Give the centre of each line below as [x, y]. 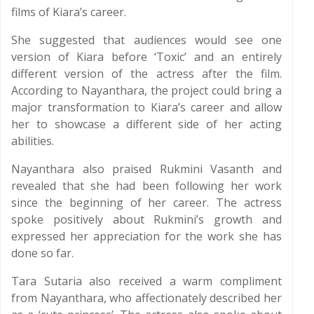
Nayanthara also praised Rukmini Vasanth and [146, 169]
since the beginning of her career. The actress [146, 203]
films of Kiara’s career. [69, 12]
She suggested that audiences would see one [146, 40]
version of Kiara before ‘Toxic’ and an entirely [146, 57]
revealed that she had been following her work [146, 186]
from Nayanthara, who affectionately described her [146, 298]
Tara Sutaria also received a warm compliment [146, 281]
